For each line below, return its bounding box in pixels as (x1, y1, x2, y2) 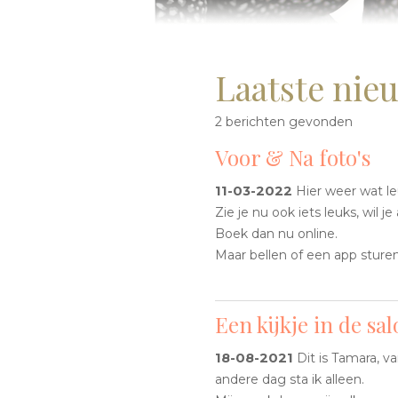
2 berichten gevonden (215, 114, 353, 131)
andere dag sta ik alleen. (215, 371, 368, 388)
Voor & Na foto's (215, 143, 370, 172)
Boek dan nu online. (215, 226, 338, 243)
